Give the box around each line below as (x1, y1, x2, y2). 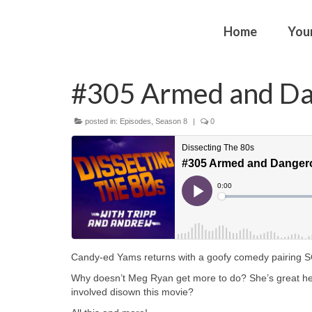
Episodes (120, 117, 151, 125)
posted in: (83, 117, 120, 125)
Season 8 (155, 117, 187, 125)
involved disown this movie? (71, 286, 194, 297)
